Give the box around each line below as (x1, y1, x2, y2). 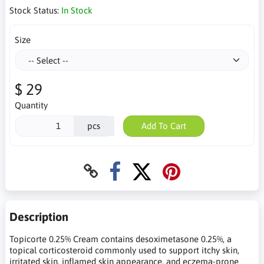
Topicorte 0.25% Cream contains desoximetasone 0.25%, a (9, 233, 232, 244)
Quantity (14, 100, 48, 110)
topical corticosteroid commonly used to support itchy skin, (9, 245, 239, 255)
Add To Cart (141, 121, 186, 131)
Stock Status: (9, 5, 61, 15)
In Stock (61, 5, 93, 15)
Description (9, 209, 68, 223)
